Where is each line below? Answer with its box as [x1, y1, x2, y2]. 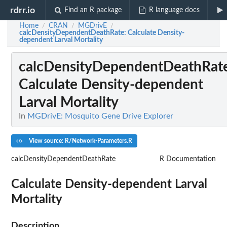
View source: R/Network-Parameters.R [27, 138, 132, 144]
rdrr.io [10, 6, 35, 15]
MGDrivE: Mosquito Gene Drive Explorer [27, 112, 173, 121]
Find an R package [64, 7, 122, 14]
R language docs [148, 7, 200, 14]
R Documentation [160, 155, 216, 163]
